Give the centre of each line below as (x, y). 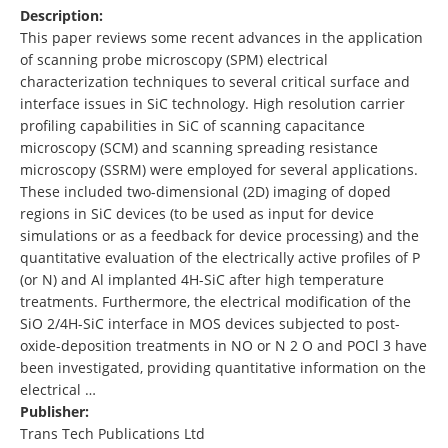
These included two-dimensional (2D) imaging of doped (205, 192)
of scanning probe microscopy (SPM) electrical (174, 60)
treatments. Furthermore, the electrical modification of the (215, 302)
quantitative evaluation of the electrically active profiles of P (220, 258)
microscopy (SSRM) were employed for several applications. (219, 170)
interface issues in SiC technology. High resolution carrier (212, 104)
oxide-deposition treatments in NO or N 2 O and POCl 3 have (223, 346)
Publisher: (56, 412)
